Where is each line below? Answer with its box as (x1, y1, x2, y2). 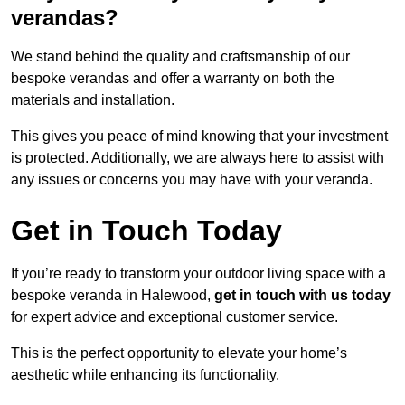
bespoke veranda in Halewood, (11, 287, 214, 304)
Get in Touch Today (11, 214, 282, 248)
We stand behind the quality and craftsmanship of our (11, 49, 350, 65)
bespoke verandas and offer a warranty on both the (11, 71, 334, 87)
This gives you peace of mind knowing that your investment (11, 128, 388, 145)
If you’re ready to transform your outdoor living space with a (11, 266, 386, 282)
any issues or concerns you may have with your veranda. (11, 172, 372, 188)
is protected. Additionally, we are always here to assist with (11, 150, 384, 166)
